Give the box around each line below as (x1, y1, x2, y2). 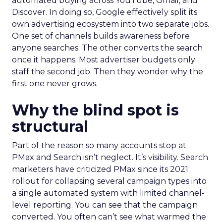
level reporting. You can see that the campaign (12, 200, 198, 210)
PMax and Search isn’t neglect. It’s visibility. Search (12, 153, 208, 162)
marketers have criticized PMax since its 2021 (12, 165, 188, 174)
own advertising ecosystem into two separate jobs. (12, 19, 209, 29)
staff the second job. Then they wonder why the (12, 67, 203, 76)
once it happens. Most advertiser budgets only (12, 55, 195, 64)
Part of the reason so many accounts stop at (12, 141, 186, 150)
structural (12, 117, 88, 136)
